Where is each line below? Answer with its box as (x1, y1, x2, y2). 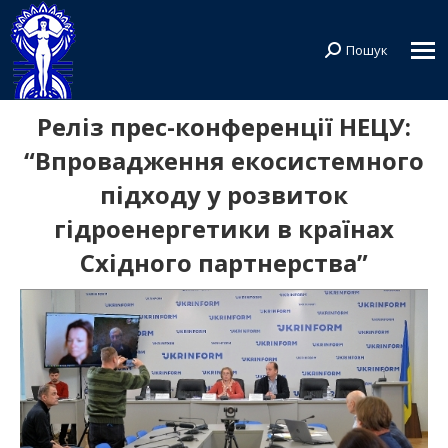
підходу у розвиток (100, 178, 348, 211)
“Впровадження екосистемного (24, 144, 424, 177)
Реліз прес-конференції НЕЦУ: (37, 110, 411, 143)
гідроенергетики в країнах (54, 212, 394, 245)
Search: (324, 43, 373, 64)
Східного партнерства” (80, 246, 368, 279)
